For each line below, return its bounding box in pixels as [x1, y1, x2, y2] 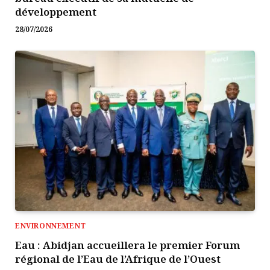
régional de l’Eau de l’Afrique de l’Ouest [15, 251, 221, 266]
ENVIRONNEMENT [15, 220, 86, 231]
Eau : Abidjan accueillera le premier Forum [15, 237, 240, 252]
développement [15, 5, 96, 19]
